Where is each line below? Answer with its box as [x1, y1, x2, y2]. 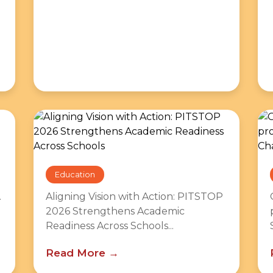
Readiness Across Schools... [45, 220, 174, 232]
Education [54, 170, 95, 179]
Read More [45, 247, 105, 259]
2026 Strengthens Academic [45, 205, 185, 217]
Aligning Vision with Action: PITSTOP [45, 191, 223, 202]
